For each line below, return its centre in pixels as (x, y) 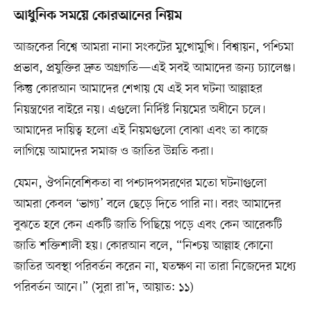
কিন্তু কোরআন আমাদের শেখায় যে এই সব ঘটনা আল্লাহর (138, 89)
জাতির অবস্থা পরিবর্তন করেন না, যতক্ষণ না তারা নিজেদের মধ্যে (155, 267)
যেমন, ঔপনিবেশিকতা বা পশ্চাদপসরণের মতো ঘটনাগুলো (140, 184)
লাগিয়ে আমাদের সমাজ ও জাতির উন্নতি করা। (114, 152)
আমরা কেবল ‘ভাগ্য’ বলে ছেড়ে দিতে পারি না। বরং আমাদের (147, 204)
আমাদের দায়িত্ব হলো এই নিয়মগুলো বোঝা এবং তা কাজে (141, 131)
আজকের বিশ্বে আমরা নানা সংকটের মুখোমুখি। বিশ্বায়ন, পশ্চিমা (153, 48)
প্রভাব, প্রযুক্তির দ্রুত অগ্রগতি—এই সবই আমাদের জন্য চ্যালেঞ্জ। (154, 68)
